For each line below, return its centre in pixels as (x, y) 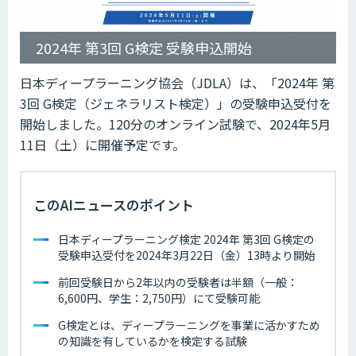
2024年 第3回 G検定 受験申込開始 (144, 47)
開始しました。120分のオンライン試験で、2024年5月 (175, 124)
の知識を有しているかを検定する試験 (153, 341)
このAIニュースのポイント (114, 204)
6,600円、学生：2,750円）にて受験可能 (159, 298)
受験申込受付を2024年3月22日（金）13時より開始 (187, 255)
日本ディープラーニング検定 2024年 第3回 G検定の (186, 239)
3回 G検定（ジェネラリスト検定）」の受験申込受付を (176, 103)
